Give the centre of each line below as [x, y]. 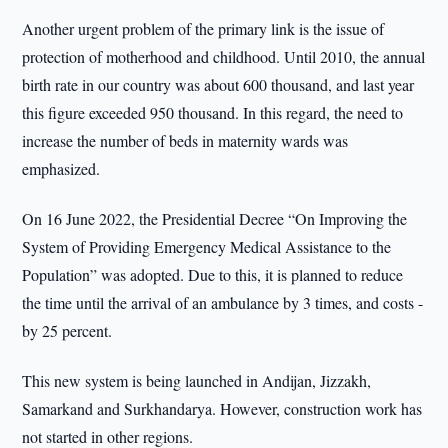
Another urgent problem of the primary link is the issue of [203, 28]
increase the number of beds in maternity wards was [185, 140]
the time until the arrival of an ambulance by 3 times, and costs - [223, 302]
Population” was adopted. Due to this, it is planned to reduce [213, 274]
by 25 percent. [67, 330]
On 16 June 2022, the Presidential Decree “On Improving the [215, 218]
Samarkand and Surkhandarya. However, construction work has [222, 408]
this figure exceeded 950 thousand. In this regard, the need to [213, 112]
